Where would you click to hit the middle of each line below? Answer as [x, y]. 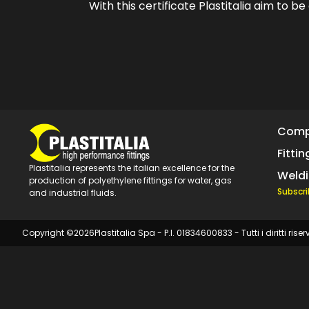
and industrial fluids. [73, 192]
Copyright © [48, 233]
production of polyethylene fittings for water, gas [130, 180]
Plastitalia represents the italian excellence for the [132, 168]
